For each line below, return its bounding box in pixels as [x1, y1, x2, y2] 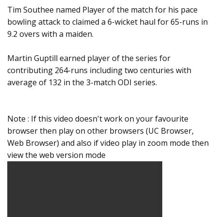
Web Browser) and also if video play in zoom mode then [7, 138, 209, 149]
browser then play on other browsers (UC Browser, [7, 125, 194, 137]
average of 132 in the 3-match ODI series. [7, 77, 157, 88]
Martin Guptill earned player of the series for [7, 53, 170, 64]
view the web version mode [7, 150, 106, 161]
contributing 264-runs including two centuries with [7, 65, 191, 76]
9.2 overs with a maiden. [7, 29, 93, 40]
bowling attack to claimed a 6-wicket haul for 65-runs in [7, 16, 208, 28]
